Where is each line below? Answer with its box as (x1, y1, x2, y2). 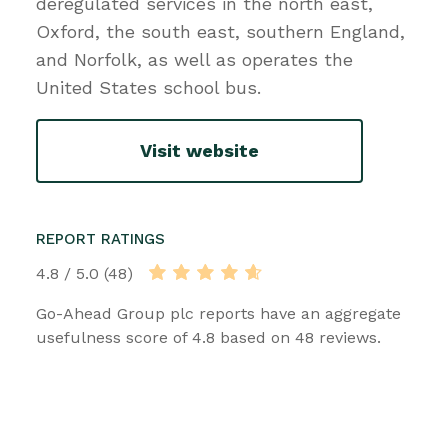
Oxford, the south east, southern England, (36, 20, 405, 42)
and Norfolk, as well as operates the (36, 48, 353, 70)
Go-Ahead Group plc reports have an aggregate (36, 303, 401, 323)
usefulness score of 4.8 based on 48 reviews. (36, 327, 381, 347)
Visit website (140, 140, 259, 162)
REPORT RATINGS (36, 229, 165, 248)
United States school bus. (36, 76, 261, 98)
